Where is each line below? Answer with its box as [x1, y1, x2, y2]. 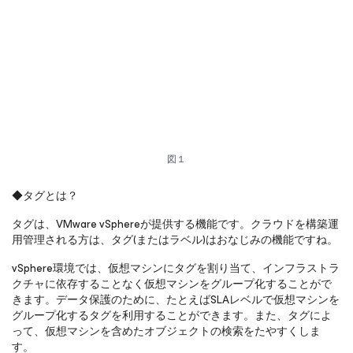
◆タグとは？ [12, 187, 78, 205]
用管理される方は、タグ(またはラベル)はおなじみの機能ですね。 [12, 231, 338, 249]
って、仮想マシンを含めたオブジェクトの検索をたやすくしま [12, 322, 321, 340]
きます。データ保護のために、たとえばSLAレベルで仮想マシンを [12, 291, 340, 309]
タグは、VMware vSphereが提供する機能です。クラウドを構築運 [12, 215, 339, 233]
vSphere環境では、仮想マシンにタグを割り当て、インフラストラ [12, 259, 340, 277]
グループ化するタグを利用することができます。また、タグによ [12, 307, 332, 325]
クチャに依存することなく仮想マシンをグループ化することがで [12, 275, 332, 293]
